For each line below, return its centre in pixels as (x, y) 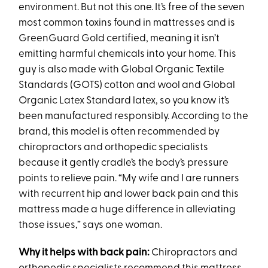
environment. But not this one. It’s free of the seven (132, 8)
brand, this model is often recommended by (119, 132)
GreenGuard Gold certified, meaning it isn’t (119, 39)
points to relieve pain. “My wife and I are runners (129, 179)
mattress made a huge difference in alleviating (127, 210)
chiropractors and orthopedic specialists (114, 148)
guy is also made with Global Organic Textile (122, 70)
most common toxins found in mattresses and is (127, 23)
